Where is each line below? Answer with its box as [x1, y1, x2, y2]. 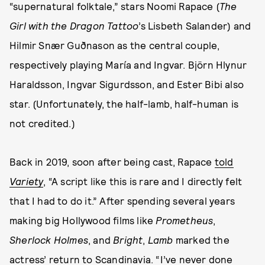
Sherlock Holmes [9, 234, 88, 245]
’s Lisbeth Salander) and [138, 20, 251, 31]
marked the [173, 234, 230, 245]
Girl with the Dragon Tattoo [9, 20, 139, 31]
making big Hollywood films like [9, 214, 156, 226]
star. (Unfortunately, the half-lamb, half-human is [9, 98, 239, 109]
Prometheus [156, 214, 214, 226]
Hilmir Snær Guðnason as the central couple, [9, 39, 220, 51]
